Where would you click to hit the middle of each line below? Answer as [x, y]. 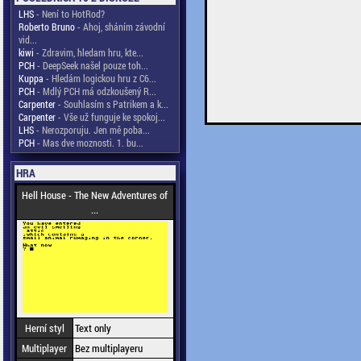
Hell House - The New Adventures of [95, 195]
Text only [93, 328]
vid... [27, 39]
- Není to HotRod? [69, 14]
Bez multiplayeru [108, 348]
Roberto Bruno [46, 27]
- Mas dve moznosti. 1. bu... [89, 143]
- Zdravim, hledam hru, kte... [88, 52]
